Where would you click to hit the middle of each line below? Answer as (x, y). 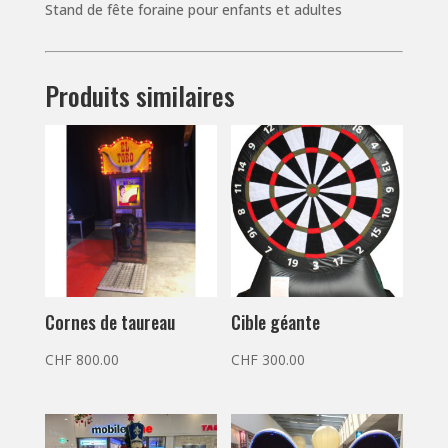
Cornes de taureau (109, 322)
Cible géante (276, 322)
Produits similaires (139, 96)
